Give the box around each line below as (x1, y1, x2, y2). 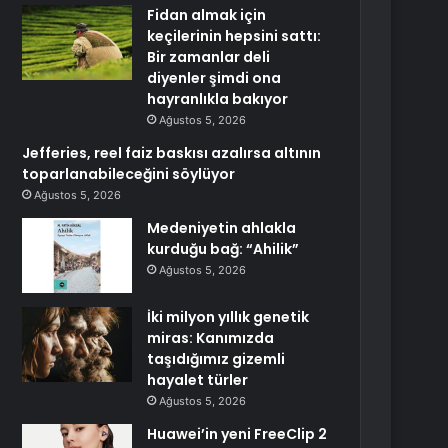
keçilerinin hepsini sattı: (147, 26, 322, 46)
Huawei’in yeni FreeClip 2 (147, 424, 328, 444)
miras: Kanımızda (147, 328, 275, 348)
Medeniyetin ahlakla (147, 218, 297, 238)
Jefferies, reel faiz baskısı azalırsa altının (22, 143, 322, 163)
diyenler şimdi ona (147, 68, 282, 88)
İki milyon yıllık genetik (147, 307, 310, 327)
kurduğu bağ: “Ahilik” (147, 239, 300, 259)
